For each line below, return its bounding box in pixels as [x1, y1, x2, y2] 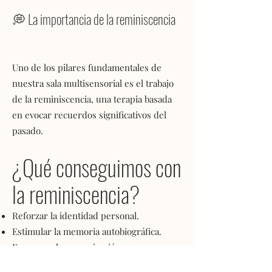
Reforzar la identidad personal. [12, 209, 139, 222]
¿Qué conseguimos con [12, 151, 181, 184]
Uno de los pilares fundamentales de [12, 61, 161, 73]
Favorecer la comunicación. [12, 241, 123, 253]
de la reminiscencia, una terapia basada [12, 93, 172, 105]
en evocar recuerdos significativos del [12, 109, 166, 121]
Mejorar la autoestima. [12, 257, 103, 269]
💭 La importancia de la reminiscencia [12, 9, 175, 29]
